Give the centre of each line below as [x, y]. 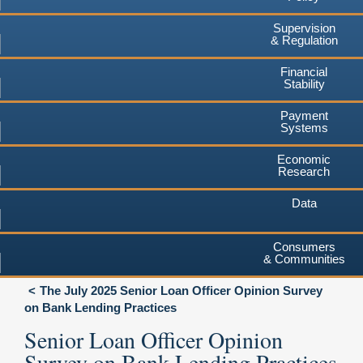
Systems [304, 127]
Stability [304, 83]
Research [304, 171]
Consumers [304, 246]
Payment [304, 115]
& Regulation [304, 40]
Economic [304, 159]
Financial [304, 71]
